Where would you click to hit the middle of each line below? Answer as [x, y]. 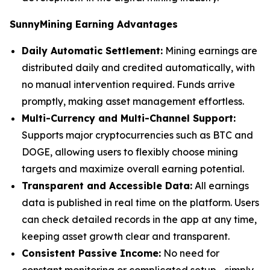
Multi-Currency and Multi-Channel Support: [129, 118]
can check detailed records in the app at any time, [139, 219]
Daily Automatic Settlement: [92, 50]
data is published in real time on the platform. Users [140, 202]
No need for [190, 253]
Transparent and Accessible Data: [107, 185]
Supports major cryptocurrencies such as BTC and [137, 135]
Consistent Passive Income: [91, 253]
